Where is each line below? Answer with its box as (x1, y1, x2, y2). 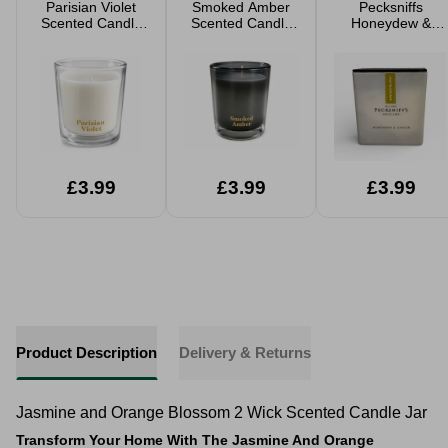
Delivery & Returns (179, 344, 311, 361)
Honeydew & (351, 15, 431, 31)
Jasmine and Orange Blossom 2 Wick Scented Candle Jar (16, 404, 427, 421)
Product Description (16, 344, 157, 361)
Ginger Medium (342, 31, 440, 47)
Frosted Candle (342, 47, 440, 63)
